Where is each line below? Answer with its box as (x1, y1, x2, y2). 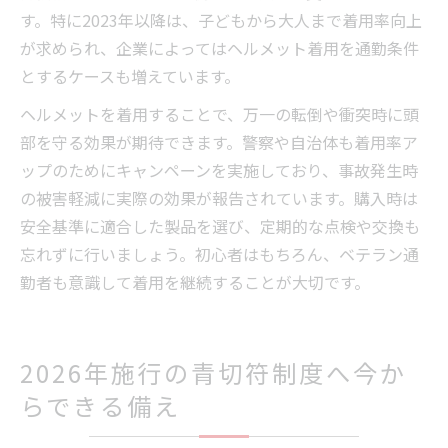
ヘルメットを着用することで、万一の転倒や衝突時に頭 (20, 102, 419, 127)
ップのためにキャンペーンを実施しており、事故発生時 (20, 158, 418, 183)
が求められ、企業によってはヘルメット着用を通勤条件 (20, 36, 419, 61)
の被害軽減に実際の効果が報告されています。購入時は (20, 186, 418, 211)
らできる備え (20, 388, 181, 424)
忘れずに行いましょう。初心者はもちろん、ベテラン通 (20, 242, 419, 267)
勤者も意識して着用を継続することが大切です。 (20, 270, 370, 295)
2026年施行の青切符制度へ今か (20, 355, 407, 391)
